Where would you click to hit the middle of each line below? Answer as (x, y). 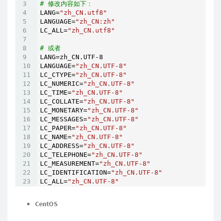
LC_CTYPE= (58, 75)
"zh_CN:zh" (95, 22)
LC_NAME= (56, 137)
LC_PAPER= (58, 128)
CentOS (46, 204)
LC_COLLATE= (62, 102)
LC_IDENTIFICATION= (75, 173)
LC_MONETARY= (64, 110)
